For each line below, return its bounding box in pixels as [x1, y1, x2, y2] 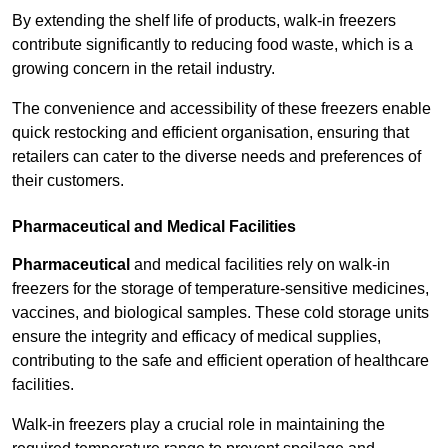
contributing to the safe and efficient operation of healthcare [12, 352, 429, 370]
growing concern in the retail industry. [12, 60, 275, 78]
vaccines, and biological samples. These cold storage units [12, 304, 429, 322]
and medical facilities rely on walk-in [130, 256, 390, 274]
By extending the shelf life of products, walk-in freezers [12, 12, 396, 30]
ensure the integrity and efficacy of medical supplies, [12, 328, 381, 346]
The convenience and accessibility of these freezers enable [12, 100, 431, 118]
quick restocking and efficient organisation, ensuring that [12, 124, 409, 142]
